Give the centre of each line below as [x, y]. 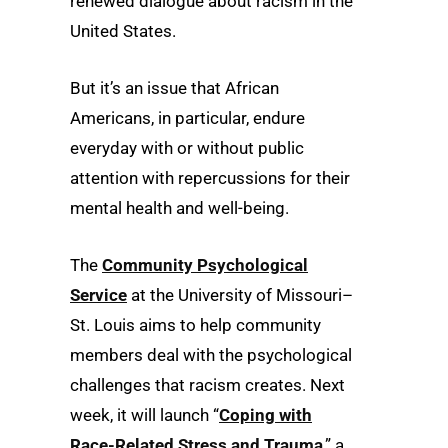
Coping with [265, 415]
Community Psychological [205, 265]
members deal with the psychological [211, 355]
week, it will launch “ [144, 415]
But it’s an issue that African [174, 88]
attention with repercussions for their [210, 178]
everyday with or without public [187, 148]
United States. [123, 31]
